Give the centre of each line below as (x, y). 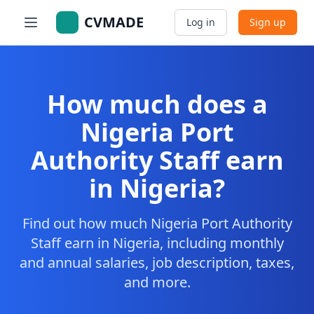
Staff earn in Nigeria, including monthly (157, 243)
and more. (157, 282)
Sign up (268, 22)
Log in (201, 22)
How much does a (157, 104)
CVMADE (114, 22)
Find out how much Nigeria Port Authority (157, 223)
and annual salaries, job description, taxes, (157, 262)
